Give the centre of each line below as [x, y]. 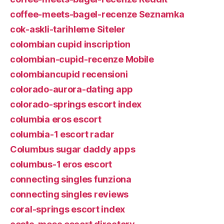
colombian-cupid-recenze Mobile [82, 59]
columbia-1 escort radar [62, 134]
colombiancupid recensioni [69, 74]
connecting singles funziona [71, 179]
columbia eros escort [56, 119]
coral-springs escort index [67, 209]
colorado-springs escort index [76, 104]
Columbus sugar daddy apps [73, 149]
